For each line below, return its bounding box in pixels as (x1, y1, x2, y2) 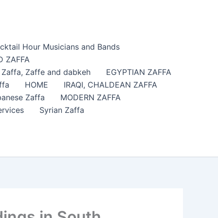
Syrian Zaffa (39, 105, 84, 115)
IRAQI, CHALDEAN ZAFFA (63, 80, 157, 90)
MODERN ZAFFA (60, 92, 121, 103)
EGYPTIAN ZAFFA (106, 67, 171, 77)
